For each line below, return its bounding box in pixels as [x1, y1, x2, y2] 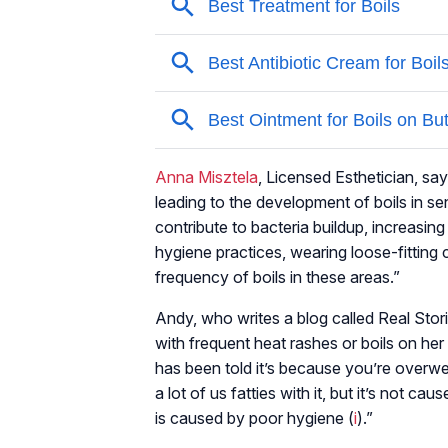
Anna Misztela [155, 166, 258, 187]
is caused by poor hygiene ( [155, 407, 354, 428]
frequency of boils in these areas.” [155, 266, 400, 287]
